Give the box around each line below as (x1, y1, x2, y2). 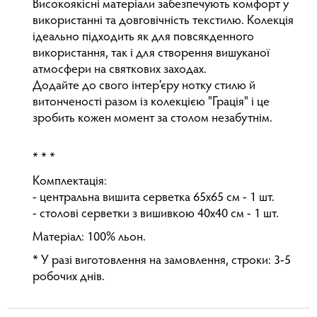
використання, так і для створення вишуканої (33, 47, 270, 60)
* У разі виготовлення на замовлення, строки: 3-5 (33, 254, 291, 267)
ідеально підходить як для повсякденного (33, 30, 254, 44)
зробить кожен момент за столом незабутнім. (33, 112, 272, 125)
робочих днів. (33, 270, 105, 284)
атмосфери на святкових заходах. (33, 63, 207, 76)
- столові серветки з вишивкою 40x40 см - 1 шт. (33, 207, 279, 221)
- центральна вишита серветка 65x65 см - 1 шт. (33, 191, 275, 204)
